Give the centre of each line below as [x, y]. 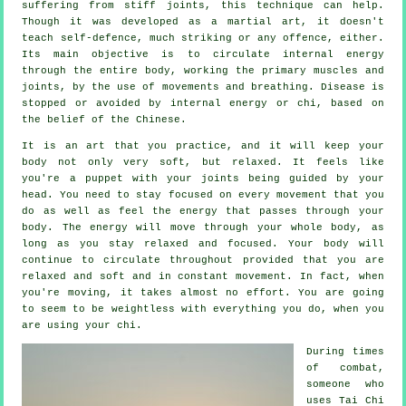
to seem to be [67, 309]
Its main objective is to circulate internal [184, 54]
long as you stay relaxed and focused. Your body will [203, 243]
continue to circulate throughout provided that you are [203, 260]
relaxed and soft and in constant [129, 276]
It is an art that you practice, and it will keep [190, 145]
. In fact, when [335, 276]
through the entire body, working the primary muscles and [203, 70]
